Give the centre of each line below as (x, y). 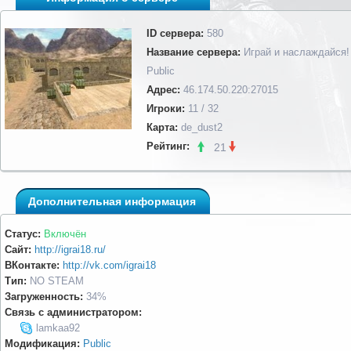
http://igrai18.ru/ (70, 250)
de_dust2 (202, 127)
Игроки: (166, 109)
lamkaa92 (58, 328)
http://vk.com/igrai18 (109, 265)
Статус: (23, 234)
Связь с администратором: (73, 312)
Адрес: (163, 90)
